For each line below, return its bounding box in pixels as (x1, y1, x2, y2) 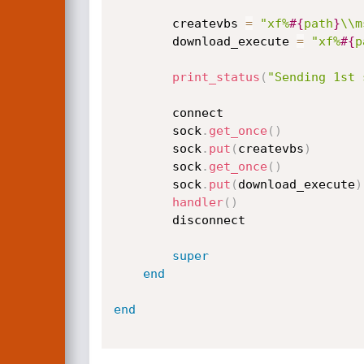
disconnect (113, 213, 172, 227)
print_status (171, 70, 260, 84)
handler (171, 195, 223, 210)
